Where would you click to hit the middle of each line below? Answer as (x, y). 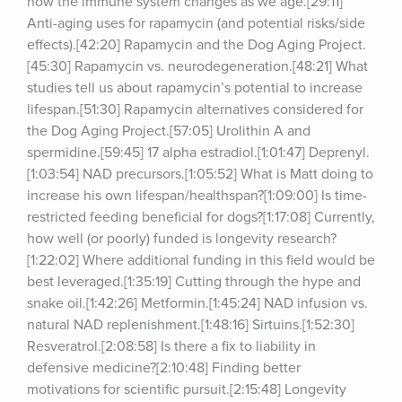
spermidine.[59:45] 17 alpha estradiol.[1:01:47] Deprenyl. (198, 153)
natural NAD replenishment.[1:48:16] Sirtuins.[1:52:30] (191, 325)
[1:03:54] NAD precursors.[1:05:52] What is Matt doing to (200, 174)
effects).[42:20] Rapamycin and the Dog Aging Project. (197, 45)
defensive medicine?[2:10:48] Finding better (164, 368)
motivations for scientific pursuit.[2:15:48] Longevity (187, 389)
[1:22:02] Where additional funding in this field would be (201, 260)
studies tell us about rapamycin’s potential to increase (195, 88)
